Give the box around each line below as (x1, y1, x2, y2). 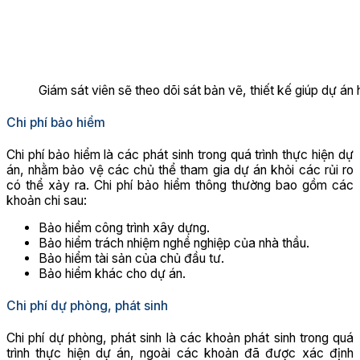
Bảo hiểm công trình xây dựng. (39, 220, 210, 236)
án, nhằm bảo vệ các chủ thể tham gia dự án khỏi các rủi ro (6, 162, 354, 178)
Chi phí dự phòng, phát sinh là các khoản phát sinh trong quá (6, 330, 354, 346)
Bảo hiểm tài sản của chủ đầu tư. (39, 251, 224, 267)
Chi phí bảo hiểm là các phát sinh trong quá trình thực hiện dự (6, 146, 354, 162)
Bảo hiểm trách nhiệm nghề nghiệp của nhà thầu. (39, 235, 309, 252)
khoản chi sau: (6, 192, 87, 208)
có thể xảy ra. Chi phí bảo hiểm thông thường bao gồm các (6, 177, 354, 193)
